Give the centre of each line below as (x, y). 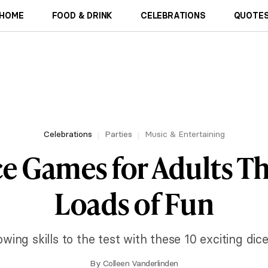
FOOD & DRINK (82, 16)
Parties (118, 134)
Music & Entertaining (185, 134)
